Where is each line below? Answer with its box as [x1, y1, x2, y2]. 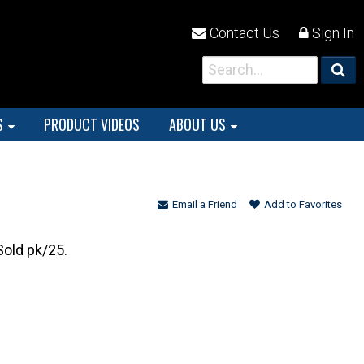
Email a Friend [172, 198, 237, 210]
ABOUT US [168, 114, 226, 135]
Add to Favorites [264, 198, 342, 210]
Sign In [309, 24, 354, 41]
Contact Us [206, 24, 279, 41]
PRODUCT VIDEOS [43, 114, 140, 135]
